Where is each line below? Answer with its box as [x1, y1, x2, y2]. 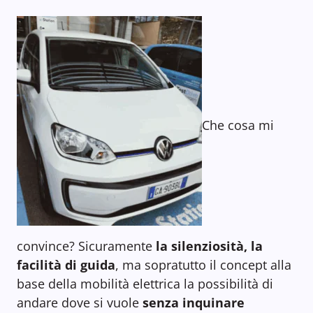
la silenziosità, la [152, 238, 263, 255]
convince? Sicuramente [17, 238, 152, 255]
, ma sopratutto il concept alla [115, 256, 291, 274]
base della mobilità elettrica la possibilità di [17, 275, 273, 293]
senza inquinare [139, 294, 245, 312]
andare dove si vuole [17, 294, 139, 312]
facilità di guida [17, 256, 115, 274]
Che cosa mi [202, 116, 274, 133]
